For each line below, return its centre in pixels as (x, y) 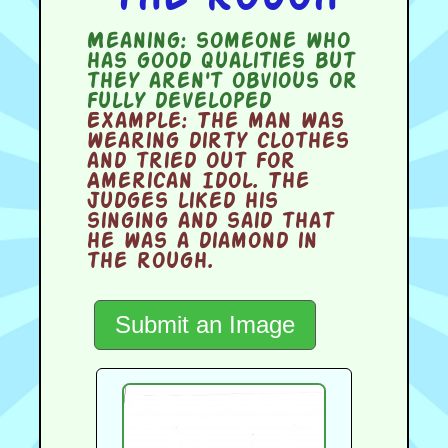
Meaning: (135, 41)
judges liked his (181, 201)
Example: (136, 121)
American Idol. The (197, 181)
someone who (267, 41)
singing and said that (209, 221)
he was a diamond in (201, 241)
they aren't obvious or (221, 81)
